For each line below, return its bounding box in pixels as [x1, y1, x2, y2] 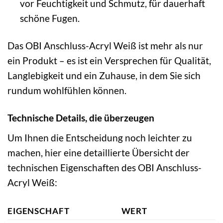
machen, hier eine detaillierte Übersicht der [7, 146, 190, 158]
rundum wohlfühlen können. [7, 85, 126, 97]
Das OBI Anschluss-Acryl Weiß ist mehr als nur [7, 40, 203, 52]
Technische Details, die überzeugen [7, 112, 154, 124]
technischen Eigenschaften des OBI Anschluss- [7, 161, 202, 173]
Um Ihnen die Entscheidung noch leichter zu [7, 131, 192, 143]
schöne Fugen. [19, 12, 80, 24]
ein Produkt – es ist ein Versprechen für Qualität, [7, 55, 211, 67]
